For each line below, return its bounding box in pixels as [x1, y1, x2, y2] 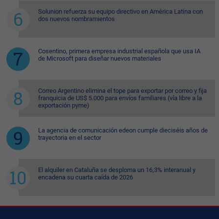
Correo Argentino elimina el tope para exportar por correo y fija [38, 87, 207, 94]
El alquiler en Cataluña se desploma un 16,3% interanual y [38, 166, 196, 174]
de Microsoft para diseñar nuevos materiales [38, 54, 161, 62]
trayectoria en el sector [38, 133, 101, 141]
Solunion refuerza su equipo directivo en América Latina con [38, 7, 203, 15]
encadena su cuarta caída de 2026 [38, 173, 133, 181]
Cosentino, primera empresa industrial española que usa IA [38, 47, 200, 55]
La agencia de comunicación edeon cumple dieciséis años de [38, 126, 208, 134]
